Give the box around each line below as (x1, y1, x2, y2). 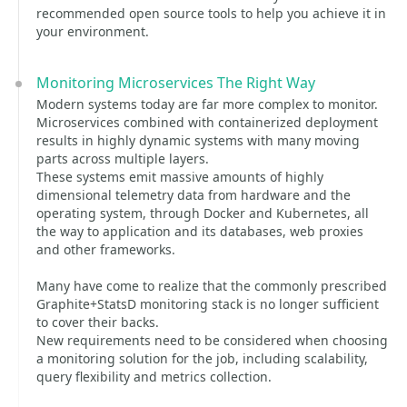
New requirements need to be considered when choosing (36, 332, 388, 349)
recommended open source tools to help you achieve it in (36, 5, 386, 22)
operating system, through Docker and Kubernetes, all (36, 204, 369, 222)
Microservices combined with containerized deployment (36, 114, 378, 131)
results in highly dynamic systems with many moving (36, 132, 360, 149)
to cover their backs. (36, 313, 159, 331)
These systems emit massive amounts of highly (36, 168, 323, 185)
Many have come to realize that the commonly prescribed (36, 277, 387, 294)
